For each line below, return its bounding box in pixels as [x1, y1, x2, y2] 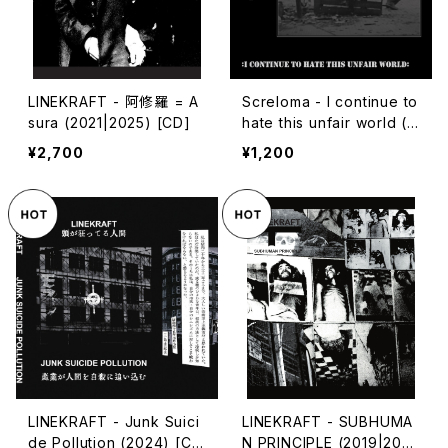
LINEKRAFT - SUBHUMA [242, 413, 413, 430]
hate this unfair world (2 [242, 114, 416, 131]
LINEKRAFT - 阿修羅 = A [28, 93, 200, 110]
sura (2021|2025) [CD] [28, 114, 191, 131]
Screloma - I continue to [242, 93, 419, 110]
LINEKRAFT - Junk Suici [28, 413, 200, 430]
